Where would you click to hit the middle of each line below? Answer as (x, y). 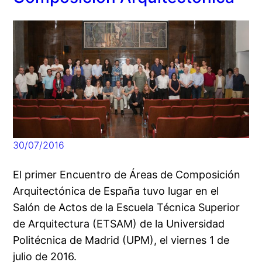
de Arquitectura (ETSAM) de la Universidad (119, 224)
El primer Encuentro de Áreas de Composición (127, 175)
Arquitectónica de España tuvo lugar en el (116, 191)
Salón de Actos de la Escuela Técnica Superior (127, 208)
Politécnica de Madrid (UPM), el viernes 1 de (121, 240)
